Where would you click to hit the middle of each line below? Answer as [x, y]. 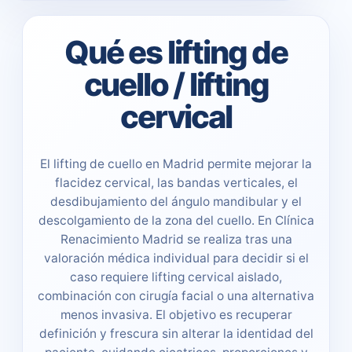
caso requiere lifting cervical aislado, [176, 277]
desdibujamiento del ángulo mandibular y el [176, 201]
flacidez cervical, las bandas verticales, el [176, 182]
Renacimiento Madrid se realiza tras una [176, 239]
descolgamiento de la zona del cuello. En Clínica [176, 220]
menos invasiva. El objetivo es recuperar [176, 314]
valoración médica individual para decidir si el [176, 258]
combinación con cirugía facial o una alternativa [176, 295]
